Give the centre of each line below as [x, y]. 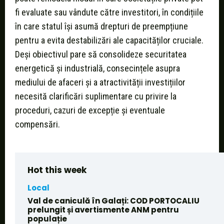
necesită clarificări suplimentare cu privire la [96, 96]
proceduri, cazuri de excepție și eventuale [90, 110]
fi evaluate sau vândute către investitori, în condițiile [109, 12]
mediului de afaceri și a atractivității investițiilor [100, 82]
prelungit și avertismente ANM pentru [103, 210]
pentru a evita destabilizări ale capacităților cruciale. [109, 40]
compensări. [37, 124]
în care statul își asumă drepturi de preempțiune [101, 26]
